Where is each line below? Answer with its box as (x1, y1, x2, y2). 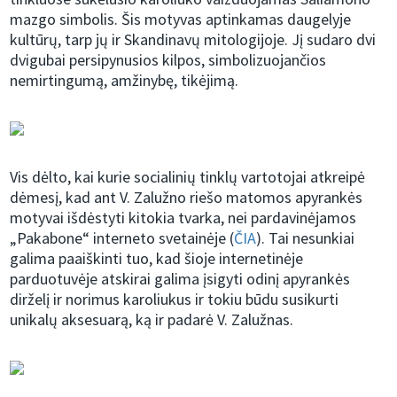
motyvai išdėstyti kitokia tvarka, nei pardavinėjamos (10, 207, 357, 229)
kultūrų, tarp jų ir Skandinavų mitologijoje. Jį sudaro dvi (10, 29, 377, 51)
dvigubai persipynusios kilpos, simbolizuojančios (10, 50, 327, 71)
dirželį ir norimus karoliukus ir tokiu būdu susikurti (10, 289, 339, 310)
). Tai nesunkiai (256, 228, 355, 249)
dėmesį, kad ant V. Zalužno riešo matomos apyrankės (10, 187, 363, 208)
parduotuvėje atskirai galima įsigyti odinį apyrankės (10, 269, 351, 290)
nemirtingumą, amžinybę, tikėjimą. (10, 70, 239, 91)
